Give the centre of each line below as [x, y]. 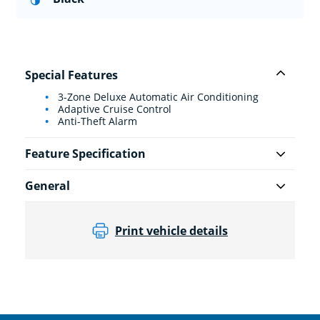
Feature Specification [85, 154]
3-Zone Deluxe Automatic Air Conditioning [157, 97]
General [47, 186]
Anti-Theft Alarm [96, 121]
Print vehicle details [171, 231]
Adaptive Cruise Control [113, 109]
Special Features [71, 75]
